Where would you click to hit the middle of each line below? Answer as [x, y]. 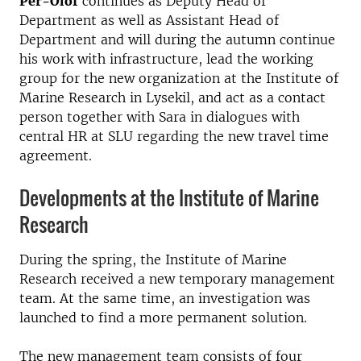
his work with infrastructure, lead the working [166, 59]
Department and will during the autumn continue [177, 39]
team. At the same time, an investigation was [165, 298]
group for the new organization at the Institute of [179, 78]
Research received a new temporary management [177, 279]
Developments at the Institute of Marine [169, 197]
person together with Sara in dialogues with [160, 117]
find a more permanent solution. [201, 317]
